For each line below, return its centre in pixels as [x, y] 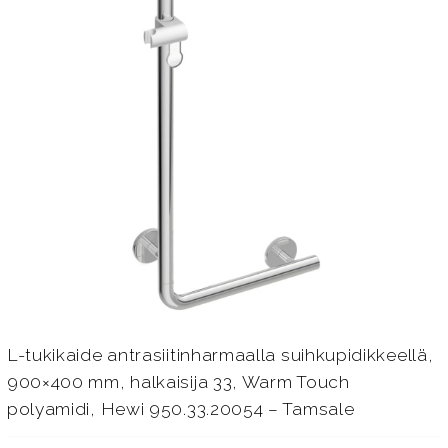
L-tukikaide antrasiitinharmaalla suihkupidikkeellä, [220, 354]
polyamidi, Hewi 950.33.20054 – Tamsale [180, 408]
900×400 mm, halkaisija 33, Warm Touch [178, 381]
